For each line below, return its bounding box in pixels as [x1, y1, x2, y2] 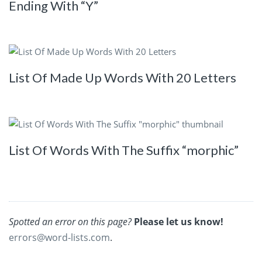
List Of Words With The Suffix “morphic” [9, 142, 239, 158]
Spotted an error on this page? [9, 215, 132, 229]
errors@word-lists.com [9, 231, 110, 244]
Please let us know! [134, 215, 223, 229]
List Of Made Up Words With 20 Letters [9, 70, 236, 86]
